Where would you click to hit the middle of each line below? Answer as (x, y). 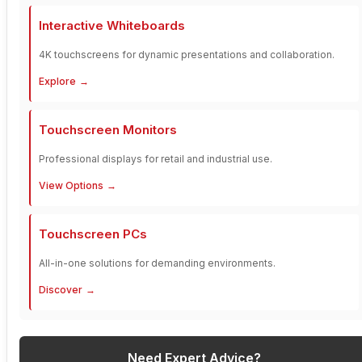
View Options (71, 185)
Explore (57, 81)
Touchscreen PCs (93, 234)
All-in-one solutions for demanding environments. (157, 263)
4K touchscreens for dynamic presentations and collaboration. (187, 54)
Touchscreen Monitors (108, 129)
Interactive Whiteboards (112, 25)
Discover (61, 289)
